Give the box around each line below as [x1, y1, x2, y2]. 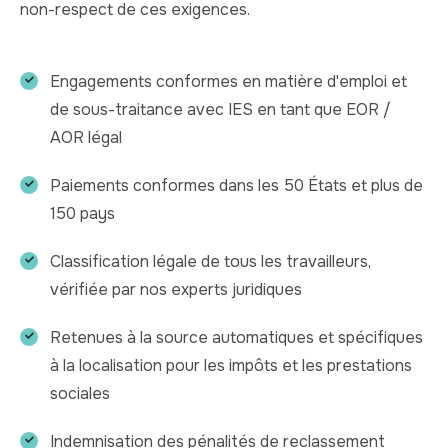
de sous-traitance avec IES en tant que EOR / [50, 98, 391, 120]
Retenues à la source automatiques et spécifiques [50, 326, 423, 348]
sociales [50, 382, 110, 404]
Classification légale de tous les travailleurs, [50, 250, 371, 272]
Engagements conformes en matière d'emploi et [50, 70, 407, 92]
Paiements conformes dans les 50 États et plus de [50, 174, 423, 196]
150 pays [50, 202, 115, 224]
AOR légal [50, 126, 122, 148]
